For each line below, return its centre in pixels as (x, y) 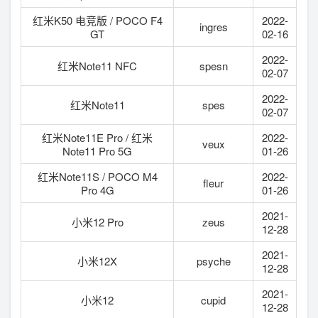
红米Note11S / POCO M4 (97, 176)
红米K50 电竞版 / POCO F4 (97, 20)
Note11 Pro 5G (98, 150)
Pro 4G (97, 190)
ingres (213, 26)
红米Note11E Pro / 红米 (98, 137)
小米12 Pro (97, 221)
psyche (213, 261)
